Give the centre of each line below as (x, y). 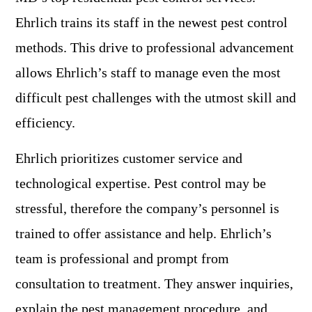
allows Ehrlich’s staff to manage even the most (148, 73)
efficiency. (45, 123)
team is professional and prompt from (122, 259)
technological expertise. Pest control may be (141, 184)
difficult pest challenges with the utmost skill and (156, 98)
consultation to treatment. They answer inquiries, (154, 284)
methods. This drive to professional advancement (155, 48)
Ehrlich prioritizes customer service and (129, 158)
